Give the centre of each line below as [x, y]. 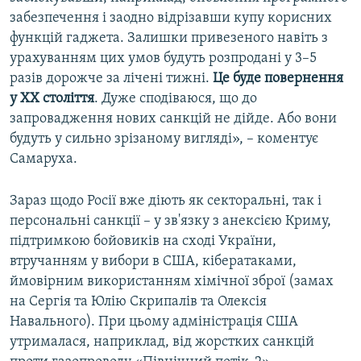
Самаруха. [44, 160]
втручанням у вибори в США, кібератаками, [153, 262]
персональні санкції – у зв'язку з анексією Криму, [170, 222]
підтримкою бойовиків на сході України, [143, 242]
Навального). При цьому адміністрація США [154, 322]
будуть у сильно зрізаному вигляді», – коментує [164, 139]
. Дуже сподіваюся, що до [176, 99]
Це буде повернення [278, 79]
